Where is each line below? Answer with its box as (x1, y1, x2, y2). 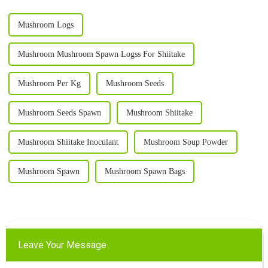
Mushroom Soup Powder (143, 138, 228, 147)
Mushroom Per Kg (17, 79, 81, 89)
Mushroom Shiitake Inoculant (17, 138, 118, 147)
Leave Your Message (17, 239, 106, 251)
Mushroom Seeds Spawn (17, 108, 101, 118)
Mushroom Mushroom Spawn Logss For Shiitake (17, 50, 185, 59)
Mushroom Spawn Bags (104, 167, 185, 176)
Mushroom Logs (17, 20, 74, 30)
